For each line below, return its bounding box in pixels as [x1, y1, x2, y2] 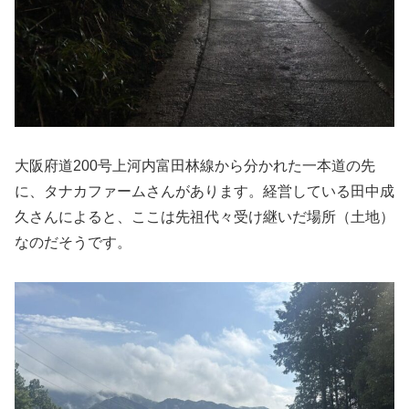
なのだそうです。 [15, 235, 131, 251]
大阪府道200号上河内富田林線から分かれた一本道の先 [15, 158, 375, 174]
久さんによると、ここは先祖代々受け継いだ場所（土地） [15, 209, 394, 225]
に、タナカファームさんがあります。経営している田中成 [15, 184, 394, 200]
